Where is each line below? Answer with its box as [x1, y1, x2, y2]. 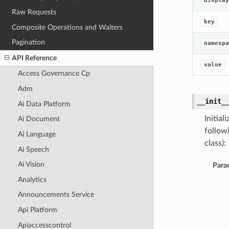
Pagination [12, 38, 45, 47]
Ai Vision [17, 161, 44, 169]
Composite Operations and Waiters [12, 23, 123, 31]
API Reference [12, 54, 57, 62]
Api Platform [17, 206, 57, 214]
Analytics [17, 175, 47, 184]
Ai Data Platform [17, 100, 71, 108]
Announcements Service [17, 191, 94, 199]
